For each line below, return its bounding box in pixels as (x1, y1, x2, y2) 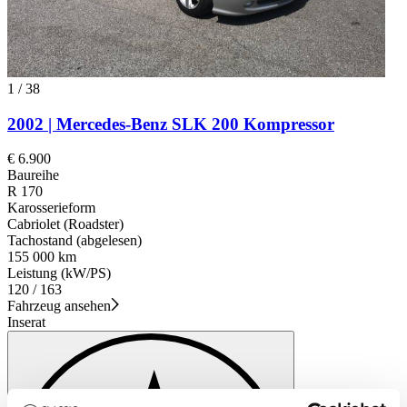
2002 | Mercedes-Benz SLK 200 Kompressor (7, 114, 334, 134)
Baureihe (7, 167, 59, 184)
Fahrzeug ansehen (7, 298, 111, 314)
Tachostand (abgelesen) (7, 233, 142, 249)
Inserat (7, 314, 45, 331)
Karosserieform (7, 200, 95, 216)
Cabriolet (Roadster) (7, 216, 124, 233)
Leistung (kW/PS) (7, 265, 111, 282)
